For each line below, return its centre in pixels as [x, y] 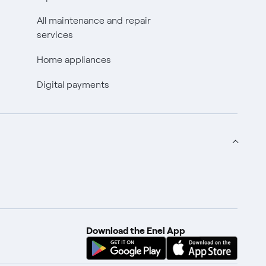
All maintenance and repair [94, 20]
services [55, 35]
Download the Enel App [136, 230]
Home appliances [74, 59]
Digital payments [73, 84]
